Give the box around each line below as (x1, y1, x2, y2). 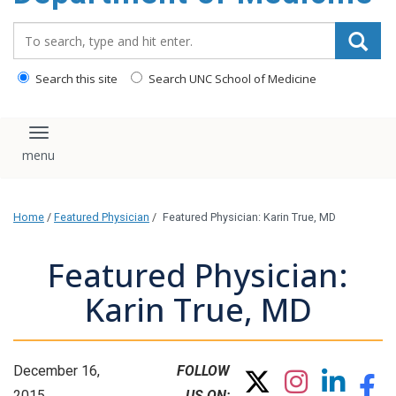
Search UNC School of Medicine (146, 71, 316, 87)
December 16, (13, 362, 100, 380)
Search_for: (12, 21, 92, 41)
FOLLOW (176, 362, 230, 380)
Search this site (33, 71, 118, 87)
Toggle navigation (37, 130, 171, 151)
